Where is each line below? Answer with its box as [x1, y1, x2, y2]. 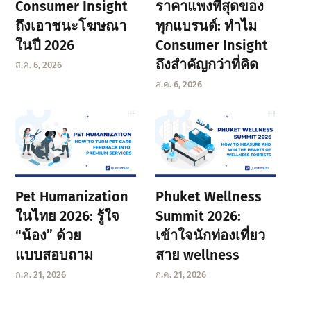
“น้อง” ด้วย [15, 226, 82, 244]
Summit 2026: [155, 207, 241, 224]
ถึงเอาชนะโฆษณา [15, 17, 127, 34]
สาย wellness [155, 246, 239, 263]
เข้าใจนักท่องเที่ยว [155, 226, 265, 244]
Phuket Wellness [155, 187, 262, 205]
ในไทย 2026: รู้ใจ [15, 207, 120, 224]
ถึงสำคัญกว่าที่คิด [155, 56, 258, 73]
